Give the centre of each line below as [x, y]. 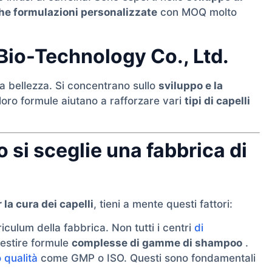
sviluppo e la [191, 85]
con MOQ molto [197, 12]
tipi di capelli [217, 100]
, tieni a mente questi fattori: [163, 204]
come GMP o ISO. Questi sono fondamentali [147, 258]
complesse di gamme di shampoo [157, 243]
